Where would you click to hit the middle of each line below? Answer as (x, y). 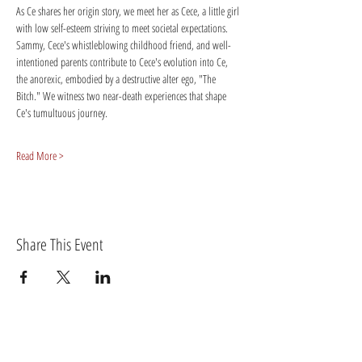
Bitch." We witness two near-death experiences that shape (122, 96)
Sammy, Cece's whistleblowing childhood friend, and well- (124, 45)
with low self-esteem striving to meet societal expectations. (123, 28)
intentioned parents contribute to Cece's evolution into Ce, (123, 62)
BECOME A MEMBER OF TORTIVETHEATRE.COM (129, 347)
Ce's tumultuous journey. (62, 113)
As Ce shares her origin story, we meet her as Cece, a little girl (129, 11)
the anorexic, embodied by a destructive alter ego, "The (117, 79)
